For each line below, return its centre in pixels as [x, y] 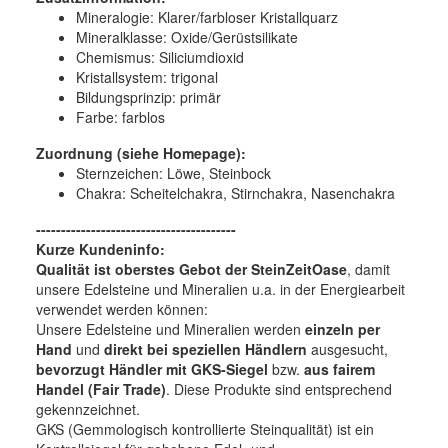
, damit [368, 268]
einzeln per [342, 328]
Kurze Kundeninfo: [100, 248]
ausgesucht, [347, 348]
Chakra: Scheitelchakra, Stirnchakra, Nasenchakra [235, 192]
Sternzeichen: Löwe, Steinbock [175, 172]
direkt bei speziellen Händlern [205, 348]
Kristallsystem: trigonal [147, 76]
